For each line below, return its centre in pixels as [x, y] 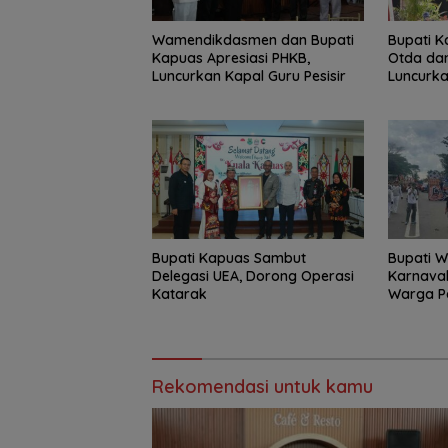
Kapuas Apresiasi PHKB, [231, 57]
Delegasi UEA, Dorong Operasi [253, 275]
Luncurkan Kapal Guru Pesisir [249, 75]
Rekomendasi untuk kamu [262, 386]
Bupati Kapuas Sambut [229, 257]
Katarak [179, 293]
